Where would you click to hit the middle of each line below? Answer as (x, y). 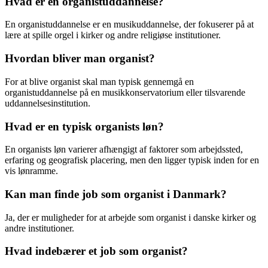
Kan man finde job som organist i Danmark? (116, 194)
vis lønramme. (31, 171)
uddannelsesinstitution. (48, 103)
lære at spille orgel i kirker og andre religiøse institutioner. (113, 35)
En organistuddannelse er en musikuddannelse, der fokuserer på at (129, 25)
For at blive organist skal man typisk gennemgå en (99, 81)
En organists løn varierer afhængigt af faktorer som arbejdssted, (124, 150)
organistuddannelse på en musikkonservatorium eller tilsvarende (125, 92)
